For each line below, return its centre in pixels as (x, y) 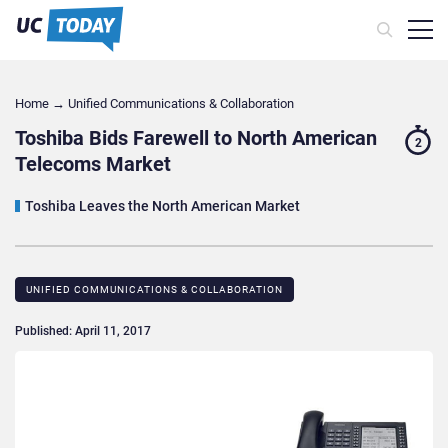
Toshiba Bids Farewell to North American (196, 138)
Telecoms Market (93, 164)
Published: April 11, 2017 (83, 331)
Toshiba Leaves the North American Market (162, 206)
